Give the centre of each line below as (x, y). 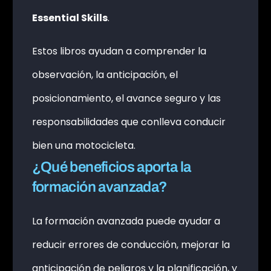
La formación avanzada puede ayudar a (126, 221)
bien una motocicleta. (83, 146)
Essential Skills (70, 18)
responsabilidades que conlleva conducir (129, 122)
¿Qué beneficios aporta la (111, 167)
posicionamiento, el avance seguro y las (126, 99)
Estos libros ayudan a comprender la (119, 51)
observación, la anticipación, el (105, 75)
